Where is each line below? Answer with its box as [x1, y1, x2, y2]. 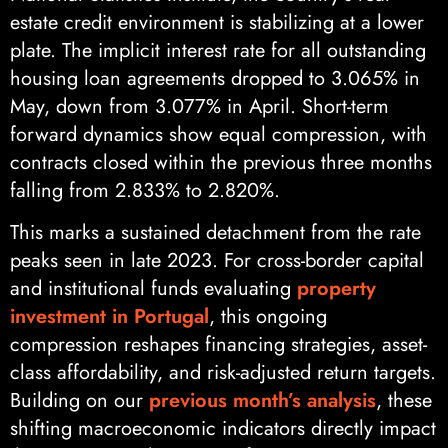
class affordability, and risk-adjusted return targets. [10, 358, 436, 388]
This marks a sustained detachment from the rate [10, 218, 421, 248]
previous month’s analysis [149, 386, 376, 416]
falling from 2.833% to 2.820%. [10, 176, 280, 205]
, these [376, 386, 432, 416]
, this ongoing [209, 302, 327, 332]
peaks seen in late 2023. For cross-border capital [10, 246, 424, 276]
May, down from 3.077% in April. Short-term [10, 92, 389, 121]
